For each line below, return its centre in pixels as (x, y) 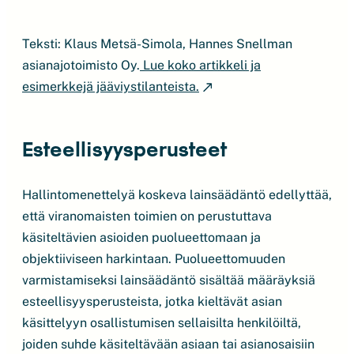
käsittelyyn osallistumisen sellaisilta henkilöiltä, (162, 323)
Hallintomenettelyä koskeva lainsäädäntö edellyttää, (177, 195)
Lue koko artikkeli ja (200, 65)
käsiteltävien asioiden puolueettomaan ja (141, 237)
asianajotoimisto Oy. (81, 65)
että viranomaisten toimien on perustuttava (147, 216)
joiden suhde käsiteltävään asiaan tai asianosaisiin (168, 344)
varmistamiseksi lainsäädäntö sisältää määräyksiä (169, 280)
